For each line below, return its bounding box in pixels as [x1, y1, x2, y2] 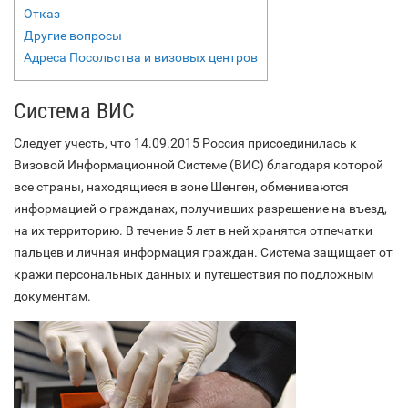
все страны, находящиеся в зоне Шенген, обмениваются [14, 179, 349, 194]
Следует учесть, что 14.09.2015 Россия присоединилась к [14, 136, 357, 150]
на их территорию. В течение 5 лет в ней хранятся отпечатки [14, 223, 372, 238]
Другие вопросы [24, 28, 122, 43]
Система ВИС [14, 98, 135, 124]
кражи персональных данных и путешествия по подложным [14, 267, 373, 281]
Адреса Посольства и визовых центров [24, 50, 258, 65]
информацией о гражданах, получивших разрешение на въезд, [14, 201, 387, 216]
